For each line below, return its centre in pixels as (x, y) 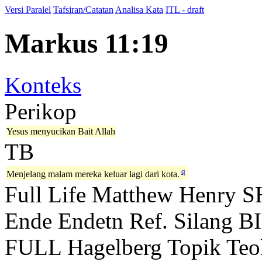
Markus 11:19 (87, 44)
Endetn (91, 220)
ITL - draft (185, 10)
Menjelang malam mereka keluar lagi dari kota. (93, 174)
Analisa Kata (139, 10)
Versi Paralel (28, 10)
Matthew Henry (164, 194)
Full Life (45, 194)
